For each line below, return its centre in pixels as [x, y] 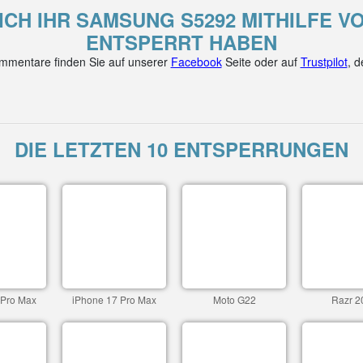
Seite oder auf [261, 62]
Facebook [196, 62]
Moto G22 [234, 299]
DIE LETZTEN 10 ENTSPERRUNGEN [181, 149]
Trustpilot [324, 62]
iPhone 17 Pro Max [114, 299]
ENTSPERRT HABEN [181, 42]
